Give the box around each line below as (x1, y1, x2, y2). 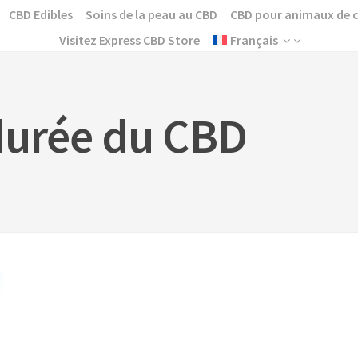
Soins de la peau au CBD (85, 6, 217, 22)
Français (230, 32, 279, 48)
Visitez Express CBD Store (58, 32, 200, 48)
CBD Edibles (8, 6, 73, 22)
